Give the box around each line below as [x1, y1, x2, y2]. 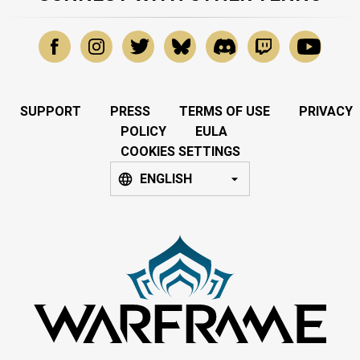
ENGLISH [140, 171, 192, 187]
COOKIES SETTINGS [120, 144, 240, 160]
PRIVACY [299, 104, 353, 120]
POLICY [120, 124, 166, 140]
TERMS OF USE [179, 104, 270, 120]
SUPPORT [20, 104, 81, 120]
